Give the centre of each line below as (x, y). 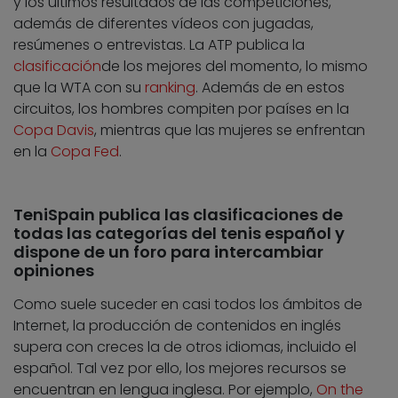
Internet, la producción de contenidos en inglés (177, 326)
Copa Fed (85, 152)
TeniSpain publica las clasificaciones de (178, 215)
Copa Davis (54, 131)
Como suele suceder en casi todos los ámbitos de (188, 305)
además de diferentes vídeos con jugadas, (163, 24)
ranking (170, 88)
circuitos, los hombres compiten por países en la (181, 109)
